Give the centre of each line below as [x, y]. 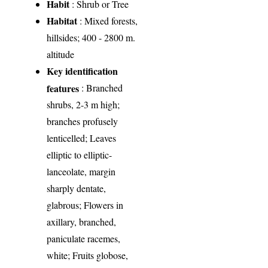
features [63, 87]
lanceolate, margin [81, 171]
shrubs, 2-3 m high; [83, 104]
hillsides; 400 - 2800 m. [91, 37]
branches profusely [83, 121]
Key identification [83, 71]
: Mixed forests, [108, 20]
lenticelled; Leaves [82, 138]
